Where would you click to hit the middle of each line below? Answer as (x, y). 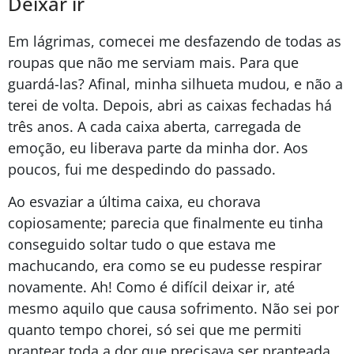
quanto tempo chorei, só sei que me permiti (155, 329)
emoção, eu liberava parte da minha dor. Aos (158, 147)
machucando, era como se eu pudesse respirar (165, 265)
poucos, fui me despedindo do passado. (144, 169)
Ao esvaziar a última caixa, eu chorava (134, 201)
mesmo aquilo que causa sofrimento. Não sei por (173, 308)
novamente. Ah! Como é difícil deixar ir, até (151, 286)
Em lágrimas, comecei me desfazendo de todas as (175, 41)
